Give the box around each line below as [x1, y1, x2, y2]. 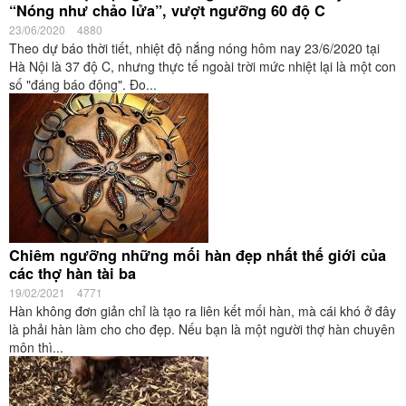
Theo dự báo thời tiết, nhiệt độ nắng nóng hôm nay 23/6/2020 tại [9, 39, 380, 57]
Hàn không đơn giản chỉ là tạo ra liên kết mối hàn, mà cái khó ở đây [9, 302, 396, 320]
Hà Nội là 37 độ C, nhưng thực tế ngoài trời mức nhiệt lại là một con [9, 57, 396, 75]
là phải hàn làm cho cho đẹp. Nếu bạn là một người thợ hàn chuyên [9, 320, 395, 338]
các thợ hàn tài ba [9, 263, 136, 284]
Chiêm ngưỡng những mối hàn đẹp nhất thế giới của [9, 245, 386, 266]
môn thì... [9, 338, 63, 356]
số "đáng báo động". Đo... [9, 75, 157, 93]
